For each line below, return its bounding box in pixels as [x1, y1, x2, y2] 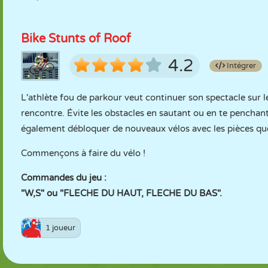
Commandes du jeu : [21, 172, 106, 183]
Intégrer [225, 61, 256, 71]
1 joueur [45, 223, 75, 233]
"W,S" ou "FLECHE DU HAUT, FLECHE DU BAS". [21, 188, 222, 199]
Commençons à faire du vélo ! [21, 148, 145, 159]
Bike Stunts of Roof [21, 32, 131, 46]
